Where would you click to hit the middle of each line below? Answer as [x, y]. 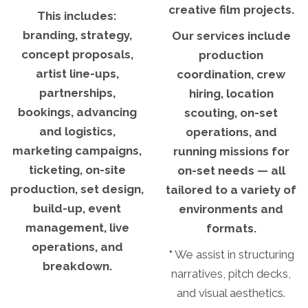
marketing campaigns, [77, 151]
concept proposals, [77, 55]
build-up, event [77, 209]
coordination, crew [231, 75]
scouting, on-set [231, 113]
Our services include [231, 36]
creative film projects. [231, 10]
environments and [231, 209]
